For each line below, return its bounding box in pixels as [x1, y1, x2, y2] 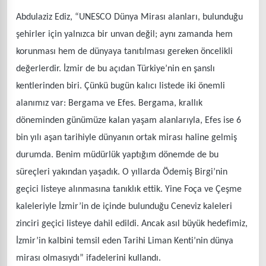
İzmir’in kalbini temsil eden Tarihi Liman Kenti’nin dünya [16, 236, 233, 246]
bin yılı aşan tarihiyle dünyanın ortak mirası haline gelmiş [16, 132, 237, 142]
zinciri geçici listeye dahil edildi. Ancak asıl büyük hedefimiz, [16, 218, 248, 229]
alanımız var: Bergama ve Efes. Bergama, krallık [16, 98, 202, 108]
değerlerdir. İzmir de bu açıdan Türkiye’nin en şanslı [16, 64, 215, 74]
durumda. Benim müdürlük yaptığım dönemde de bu [16, 150, 218, 160]
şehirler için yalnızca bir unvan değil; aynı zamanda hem [16, 29, 233, 39]
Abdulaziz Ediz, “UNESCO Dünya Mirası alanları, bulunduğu [16, 12, 243, 22]
